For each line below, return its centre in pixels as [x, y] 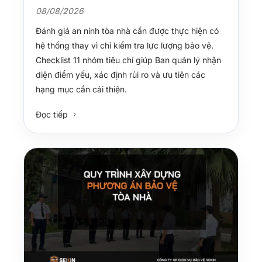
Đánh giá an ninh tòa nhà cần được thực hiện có [127, 30]
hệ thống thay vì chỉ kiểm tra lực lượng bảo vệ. [125, 45]
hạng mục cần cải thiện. [81, 89]
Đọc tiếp [53, 114]
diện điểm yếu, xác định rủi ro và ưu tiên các [120, 74]
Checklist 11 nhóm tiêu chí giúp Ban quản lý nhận [128, 60]
